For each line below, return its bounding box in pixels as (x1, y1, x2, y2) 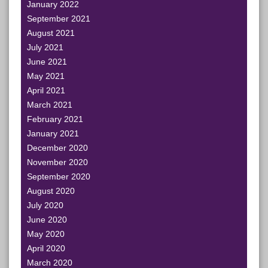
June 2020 (27, 215, 67, 224)
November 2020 (27, 157, 88, 167)
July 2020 (27, 200, 63, 210)
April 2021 (27, 86, 65, 95)
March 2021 (27, 100, 72, 109)
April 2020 (27, 243, 65, 253)
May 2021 (27, 71, 65, 81)
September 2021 (27, 14, 90, 23)
